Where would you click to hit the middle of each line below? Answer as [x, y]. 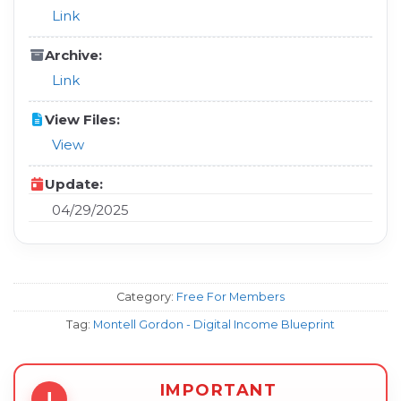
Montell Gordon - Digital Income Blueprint [214, 324]
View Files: [82, 119]
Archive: [73, 55]
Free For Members [230, 296]
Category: [146, 296]
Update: [74, 183]
